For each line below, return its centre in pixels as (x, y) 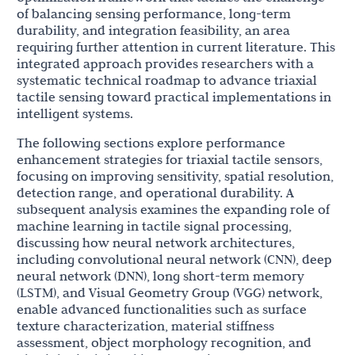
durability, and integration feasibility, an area (153, 31)
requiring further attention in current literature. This (176, 47)
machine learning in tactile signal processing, (154, 226)
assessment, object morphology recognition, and (164, 343)
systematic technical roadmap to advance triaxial (167, 80)
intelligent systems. (75, 114)
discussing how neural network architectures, (156, 243)
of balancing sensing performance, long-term (154, 14)
